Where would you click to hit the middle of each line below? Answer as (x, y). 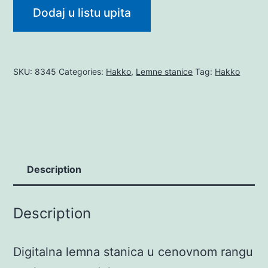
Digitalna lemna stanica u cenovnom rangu (133, 252)
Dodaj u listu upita (82, 12)
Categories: (83, 71)
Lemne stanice (165, 71)
